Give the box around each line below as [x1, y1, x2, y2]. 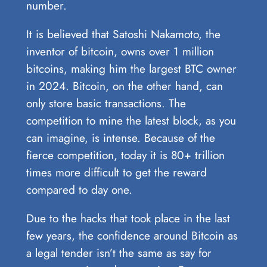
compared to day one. [26, 181, 132, 198]
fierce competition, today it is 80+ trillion [26, 146, 225, 163]
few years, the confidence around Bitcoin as [26, 227, 238, 244]
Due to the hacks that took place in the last [26, 210, 230, 226]
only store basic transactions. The [26, 94, 186, 111]
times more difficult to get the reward [26, 163, 207, 181]
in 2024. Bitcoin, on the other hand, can [26, 77, 223, 94]
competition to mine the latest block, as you [26, 111, 236, 129]
